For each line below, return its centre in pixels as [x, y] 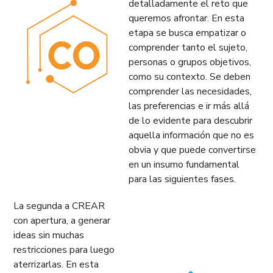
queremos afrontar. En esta [186, 18]
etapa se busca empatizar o [187, 33]
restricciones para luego [64, 250]
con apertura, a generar [62, 220]
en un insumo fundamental [184, 164]
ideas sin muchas [49, 235]
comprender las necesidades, [190, 91]
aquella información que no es [191, 135]
